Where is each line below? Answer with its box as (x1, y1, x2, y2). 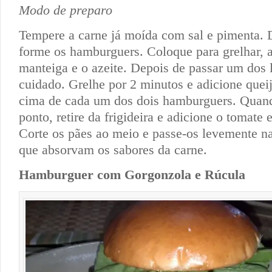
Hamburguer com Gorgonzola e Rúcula (19, 166, 245, 182)
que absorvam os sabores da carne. (19, 141, 207, 157)
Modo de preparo (19, 2, 112, 18)
